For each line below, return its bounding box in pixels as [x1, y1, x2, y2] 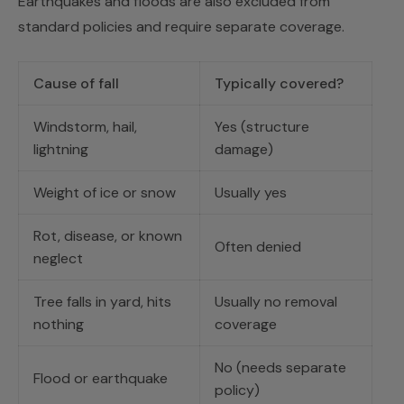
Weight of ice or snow [33, 183, 176, 203]
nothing [33, 315, 84, 335]
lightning [33, 140, 88, 160]
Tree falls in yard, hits [33, 292, 171, 312]
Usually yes [215, 183, 287, 203]
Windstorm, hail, [33, 117, 137, 137]
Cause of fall [33, 74, 119, 94]
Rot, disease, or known [33, 226, 182, 246]
